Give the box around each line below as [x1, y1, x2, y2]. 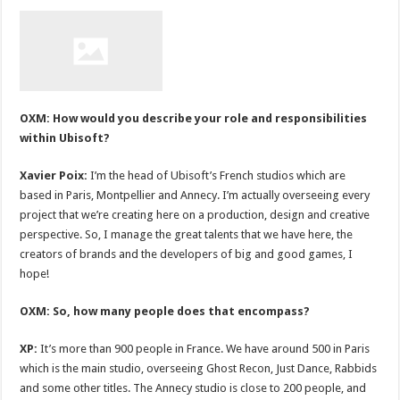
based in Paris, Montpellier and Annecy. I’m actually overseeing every [20, 187, 371, 202]
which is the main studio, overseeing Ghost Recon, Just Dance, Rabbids [20, 361, 378, 375]
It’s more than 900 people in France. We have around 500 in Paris [40, 341, 371, 355]
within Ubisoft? [20, 130, 111, 145]
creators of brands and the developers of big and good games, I [20, 246, 354, 261]
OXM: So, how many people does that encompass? [20, 304, 311, 318]
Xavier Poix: [20, 168, 91, 182]
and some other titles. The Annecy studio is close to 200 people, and [20, 380, 367, 395]
